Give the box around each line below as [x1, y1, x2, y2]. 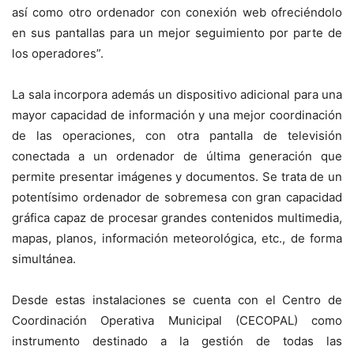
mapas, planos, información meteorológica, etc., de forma [12, 231, 342, 246]
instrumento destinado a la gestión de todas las [12, 333, 342, 348]
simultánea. [12, 251, 76, 266]
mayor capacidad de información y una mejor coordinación [12, 107, 342, 122]
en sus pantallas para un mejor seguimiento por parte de [12, 25, 342, 40]
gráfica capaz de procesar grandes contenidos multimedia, [12, 210, 342, 225]
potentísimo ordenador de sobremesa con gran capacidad [12, 190, 342, 205]
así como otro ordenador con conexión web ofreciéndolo [12, 5, 342, 20]
